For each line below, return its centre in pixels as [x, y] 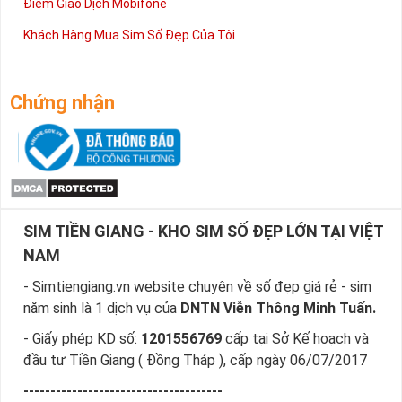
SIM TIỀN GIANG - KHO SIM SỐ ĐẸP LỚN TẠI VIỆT [203, 232]
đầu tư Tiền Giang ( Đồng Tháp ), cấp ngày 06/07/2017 [195, 361]
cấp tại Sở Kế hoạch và [295, 339]
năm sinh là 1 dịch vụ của [102, 309]
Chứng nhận [62, 103]
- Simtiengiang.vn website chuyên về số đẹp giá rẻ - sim [197, 287]
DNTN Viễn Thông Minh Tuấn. [278, 309]
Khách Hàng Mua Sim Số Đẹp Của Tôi [129, 35]
